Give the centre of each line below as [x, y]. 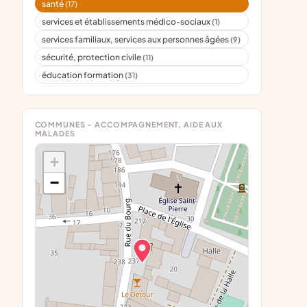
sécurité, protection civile [93, 57]
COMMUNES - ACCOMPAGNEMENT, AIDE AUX [129, 125]
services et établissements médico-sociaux [127, 21]
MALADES [55, 134]
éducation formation [84, 75]
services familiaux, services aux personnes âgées [136, 39]
